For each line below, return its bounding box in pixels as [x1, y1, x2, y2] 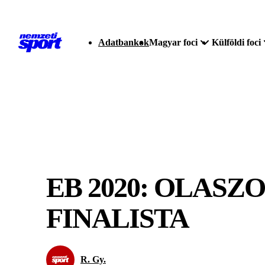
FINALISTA [46, 202, 189, 234]
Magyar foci [149, 37, 198, 47]
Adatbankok [98, 37, 149, 47]
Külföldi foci [212, 37, 261, 47]
